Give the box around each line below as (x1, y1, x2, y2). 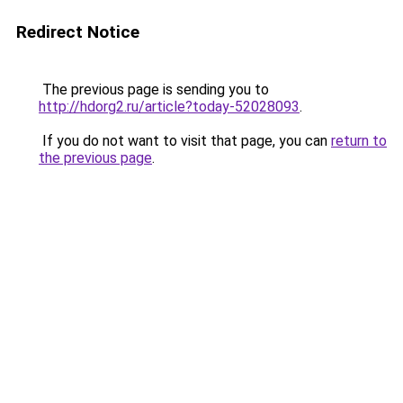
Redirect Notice (16, 22, 139, 42)
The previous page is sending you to (39, 81, 269, 98)
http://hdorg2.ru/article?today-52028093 (39, 98, 300, 115)
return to (331, 132, 387, 149)
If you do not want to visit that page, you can (39, 132, 331, 149)
